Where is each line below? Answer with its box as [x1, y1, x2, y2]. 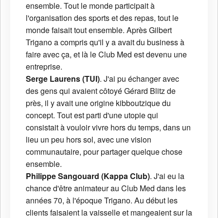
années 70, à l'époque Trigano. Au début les [26, 195, 178, 206]
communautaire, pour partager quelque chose [26, 146, 182, 158]
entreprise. [26, 61, 62, 73]
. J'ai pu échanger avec [100, 73, 179, 85]
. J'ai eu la [150, 170, 184, 182]
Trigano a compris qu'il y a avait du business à [26, 36, 184, 48]
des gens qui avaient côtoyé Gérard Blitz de [26, 85, 176, 97]
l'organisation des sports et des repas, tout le [26, 12, 179, 24]
